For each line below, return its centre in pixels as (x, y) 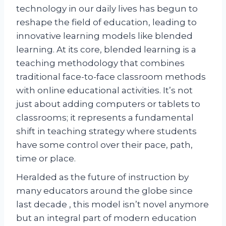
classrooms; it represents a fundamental (105, 117)
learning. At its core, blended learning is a (106, 49)
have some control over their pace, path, (104, 145)
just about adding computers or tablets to (108, 104)
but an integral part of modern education (106, 218)
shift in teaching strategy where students (106, 131)
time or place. (46, 158)
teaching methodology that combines (100, 63)
